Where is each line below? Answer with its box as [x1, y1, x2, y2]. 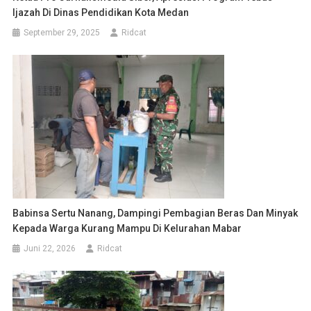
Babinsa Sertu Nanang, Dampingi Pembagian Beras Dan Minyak [12, 208, 299, 219]
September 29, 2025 [24, 28, 101, 38]
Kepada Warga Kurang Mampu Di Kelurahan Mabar [12, 223, 242, 235]
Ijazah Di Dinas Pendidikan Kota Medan [12, 7, 190, 19]
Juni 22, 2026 [24, 244, 76, 254]
